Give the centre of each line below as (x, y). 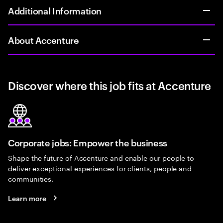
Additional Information (55, 10)
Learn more (27, 198)
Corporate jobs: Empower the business (88, 142)
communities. (31, 178)
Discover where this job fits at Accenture (110, 85)
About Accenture (44, 40)
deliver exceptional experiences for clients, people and (100, 168)
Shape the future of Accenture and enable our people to (101, 157)
